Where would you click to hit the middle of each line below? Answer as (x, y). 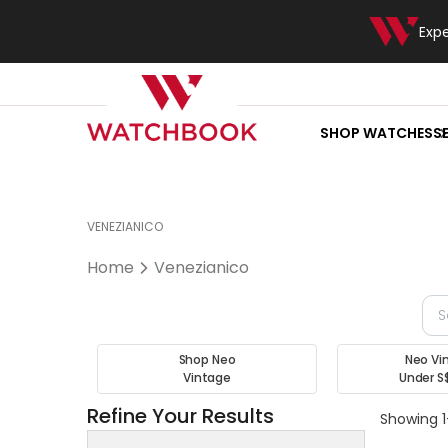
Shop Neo (207, 359)
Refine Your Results (180, 416)
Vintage (207, 377)
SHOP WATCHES (376, 133)
